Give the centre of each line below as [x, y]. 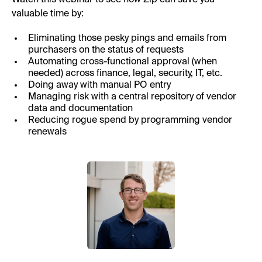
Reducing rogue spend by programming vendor [130, 120]
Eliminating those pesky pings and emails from [127, 38]
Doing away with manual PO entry [99, 85]
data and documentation [80, 108]
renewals [47, 132]
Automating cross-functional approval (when [123, 62]
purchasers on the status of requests [106, 50]
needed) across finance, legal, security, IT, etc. [125, 73]
